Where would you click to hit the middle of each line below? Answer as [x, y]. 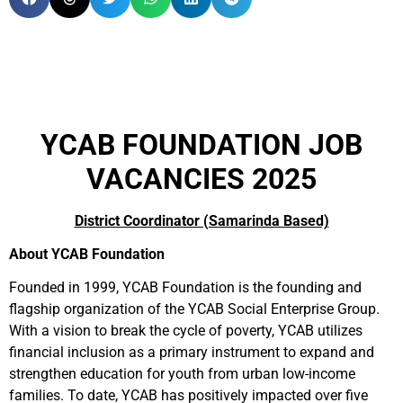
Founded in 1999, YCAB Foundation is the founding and [185, 287]
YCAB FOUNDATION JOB [201, 145]
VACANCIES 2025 [201, 179]
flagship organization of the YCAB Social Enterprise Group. [194, 309]
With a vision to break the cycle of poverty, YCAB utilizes [186, 331]
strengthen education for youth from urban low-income [182, 374]
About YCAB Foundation [87, 254]
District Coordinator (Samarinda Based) [201, 221]
